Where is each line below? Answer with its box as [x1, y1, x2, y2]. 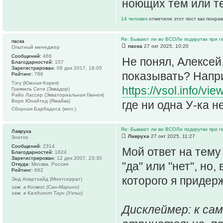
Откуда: [11, 161, 30, 167]
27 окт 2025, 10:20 [142, 43, 189, 49]
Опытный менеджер [11, 44, 60, 50]
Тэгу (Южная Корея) [11, 80, 59, 86]
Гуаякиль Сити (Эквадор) [11, 86, 70, 92]
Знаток [11, 134, 28, 140]
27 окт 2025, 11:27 [149, 133, 195, 139]
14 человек [121, 16, 149, 22]
